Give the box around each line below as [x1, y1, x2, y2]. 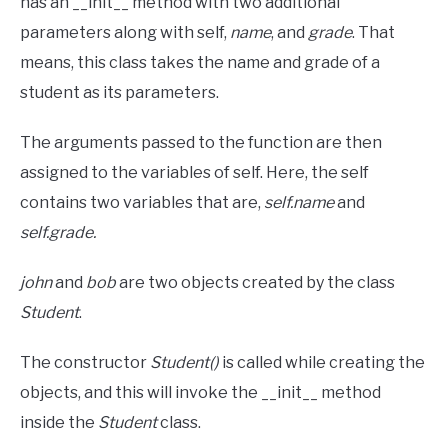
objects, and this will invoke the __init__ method [20, 383, 381, 403]
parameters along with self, [20, 23, 230, 43]
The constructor [20, 353, 150, 373]
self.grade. [20, 223, 96, 243]
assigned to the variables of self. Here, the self [20, 163, 369, 183]
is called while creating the [219, 353, 425, 373]
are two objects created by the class [119, 273, 395, 293]
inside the [20, 413, 98, 433]
